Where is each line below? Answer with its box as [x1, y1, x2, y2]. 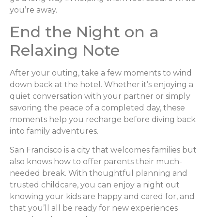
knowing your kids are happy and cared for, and [10, 191, 195, 201]
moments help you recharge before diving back [10, 115, 196, 124]
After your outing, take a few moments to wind [10, 68, 192, 78]
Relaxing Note [10, 41, 120, 60]
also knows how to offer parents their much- [10, 156, 182, 166]
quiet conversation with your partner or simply [10, 92, 190, 101]
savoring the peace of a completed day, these [10, 103, 185, 113]
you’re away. [10, 5, 57, 15]
